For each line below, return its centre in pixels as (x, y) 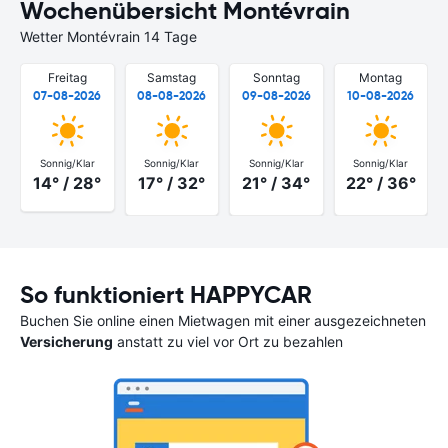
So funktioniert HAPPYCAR (166, 294)
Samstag (172, 77)
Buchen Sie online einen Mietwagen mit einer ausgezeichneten (223, 320)
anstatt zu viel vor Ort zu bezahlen (228, 341)
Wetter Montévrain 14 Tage (108, 36)
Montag (381, 77)
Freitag (67, 77)
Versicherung (66, 341)
